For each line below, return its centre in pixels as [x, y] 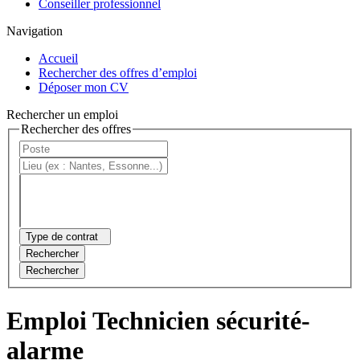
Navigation [35, 31]
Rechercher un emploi [62, 114]
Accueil [58, 58]
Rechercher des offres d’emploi [118, 72]
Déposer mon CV [84, 87]
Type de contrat [62, 237]
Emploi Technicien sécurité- [158, 320]
